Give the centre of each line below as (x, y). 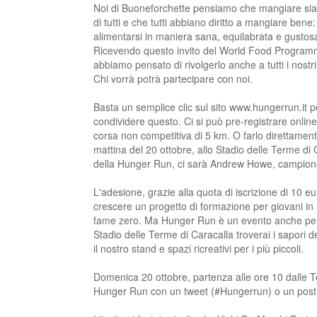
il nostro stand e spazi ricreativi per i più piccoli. (198, 249)
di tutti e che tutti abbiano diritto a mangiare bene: (204, 22)
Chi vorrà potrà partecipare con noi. (173, 79)
